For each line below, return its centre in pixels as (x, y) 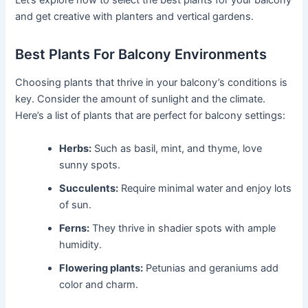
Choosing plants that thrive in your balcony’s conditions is (152, 83)
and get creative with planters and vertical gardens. (135, 17)
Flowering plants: (101, 268)
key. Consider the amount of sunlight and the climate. (141, 99)
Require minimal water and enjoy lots (205, 188)
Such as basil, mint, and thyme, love (177, 148)
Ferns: (75, 228)
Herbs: (76, 148)
